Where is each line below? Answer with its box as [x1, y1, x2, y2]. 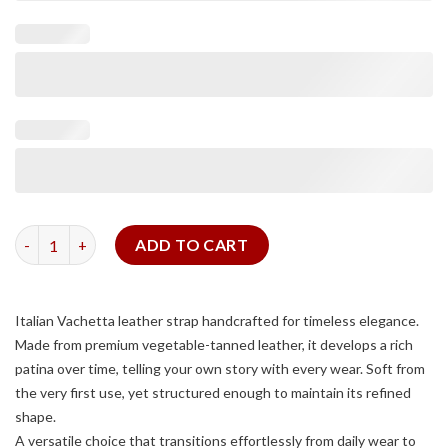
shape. [15, 408, 56, 426]
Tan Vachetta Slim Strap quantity [14, 227, 240, 245]
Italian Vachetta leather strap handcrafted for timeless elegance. [15, 312, 419, 330]
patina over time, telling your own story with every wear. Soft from [15, 360, 425, 378]
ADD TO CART [135, 235, 249, 255]
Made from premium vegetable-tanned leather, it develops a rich [15, 336, 413, 354]
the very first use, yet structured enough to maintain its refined [15, 384, 411, 402]
